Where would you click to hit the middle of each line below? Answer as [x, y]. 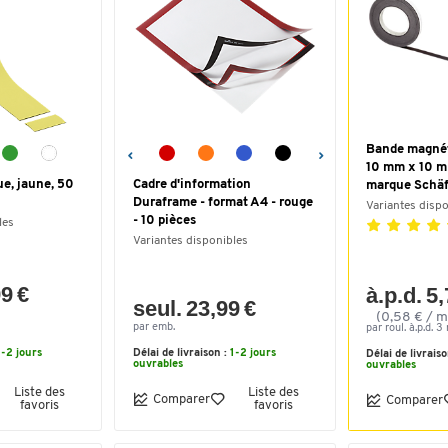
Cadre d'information [192, 184]
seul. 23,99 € [195, 308]
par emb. [154, 327]
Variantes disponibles [190, 241]
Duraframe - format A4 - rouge [223, 202]
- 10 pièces [164, 220]
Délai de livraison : [181, 353]
